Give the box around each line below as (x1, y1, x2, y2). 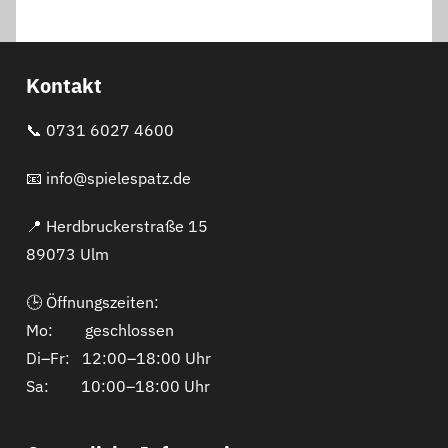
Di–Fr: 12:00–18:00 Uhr (26, 347, 211, 368)
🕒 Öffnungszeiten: (26, 291, 159, 312)
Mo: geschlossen (26, 319, 174, 340)
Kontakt (26, 71, 102, 99)
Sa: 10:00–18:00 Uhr (26, 375, 210, 396)
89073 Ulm (26, 243, 109, 264)
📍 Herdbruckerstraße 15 (26, 215, 208, 236)
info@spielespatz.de (46, 167, 191, 188)
